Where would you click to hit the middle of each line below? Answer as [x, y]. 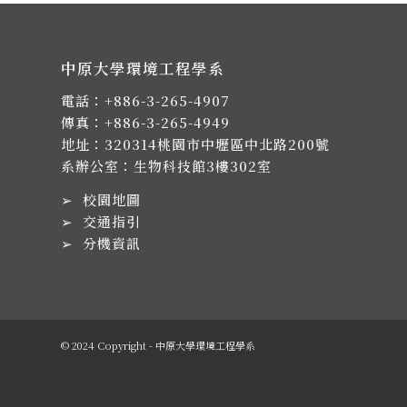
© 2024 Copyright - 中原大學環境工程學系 [158, 345]
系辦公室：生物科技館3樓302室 [166, 166]
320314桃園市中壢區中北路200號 [217, 144]
